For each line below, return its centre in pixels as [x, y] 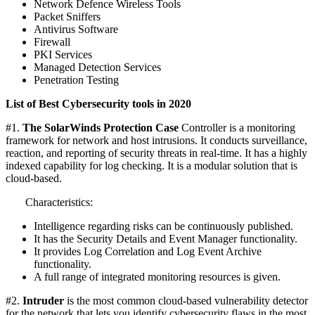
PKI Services [63, 55]
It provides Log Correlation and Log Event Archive [148, 252]
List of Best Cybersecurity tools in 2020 [98, 104]
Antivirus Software [76, 30]
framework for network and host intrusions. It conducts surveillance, [156, 141]
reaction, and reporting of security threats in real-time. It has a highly [156, 153]
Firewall [52, 42]
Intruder [42, 301]
